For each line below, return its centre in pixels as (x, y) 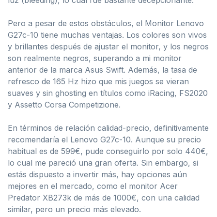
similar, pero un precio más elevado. (74, 209)
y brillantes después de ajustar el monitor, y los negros (108, 46)
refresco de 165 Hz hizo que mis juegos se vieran (98, 81)
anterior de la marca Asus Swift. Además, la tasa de (102, 70)
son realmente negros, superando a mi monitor (95, 58)
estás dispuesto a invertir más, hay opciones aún (97, 174)
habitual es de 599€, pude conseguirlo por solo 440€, (108, 151)
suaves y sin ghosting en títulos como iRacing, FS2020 (108, 93)
